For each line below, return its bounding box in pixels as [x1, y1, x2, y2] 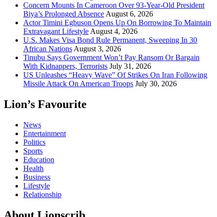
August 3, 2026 [74, 45, 121, 53]
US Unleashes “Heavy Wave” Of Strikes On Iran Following [23, 71, 207, 79]
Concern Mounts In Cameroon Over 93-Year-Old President [23, 1, 204, 10]
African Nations [23, 45, 72, 53]
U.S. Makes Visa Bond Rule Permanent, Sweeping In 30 [23, 36, 197, 45]
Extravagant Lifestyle [23, 27, 89, 36]
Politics [23, 138, 46, 147]
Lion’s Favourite [4, 98, 87, 111]
